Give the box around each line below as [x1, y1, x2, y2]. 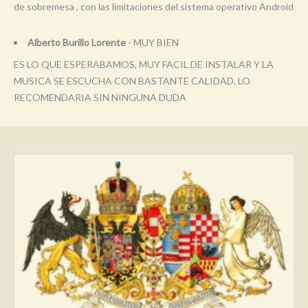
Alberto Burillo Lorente [27, 36, 126, 48]
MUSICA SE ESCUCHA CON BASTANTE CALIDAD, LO [14, 74, 250, 87]
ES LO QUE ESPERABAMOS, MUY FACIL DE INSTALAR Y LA [14, 58, 274, 70]
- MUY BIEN [126, 36, 179, 48]
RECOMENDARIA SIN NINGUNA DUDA [14, 91, 186, 103]
